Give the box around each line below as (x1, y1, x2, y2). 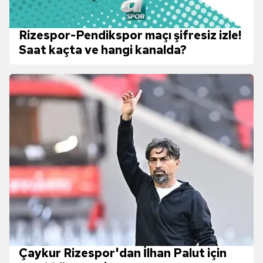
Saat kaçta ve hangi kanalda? (19, 42, 187, 58)
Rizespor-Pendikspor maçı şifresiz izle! (19, 27, 241, 43)
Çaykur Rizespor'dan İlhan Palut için (19, 245, 227, 261)
